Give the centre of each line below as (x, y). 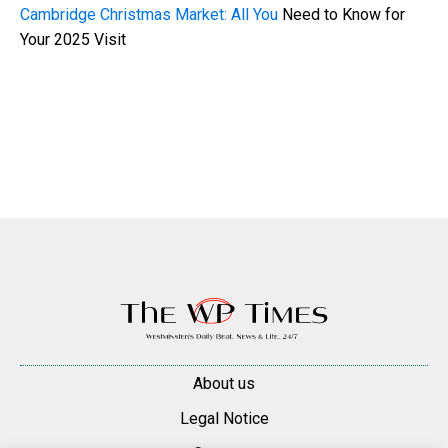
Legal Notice (224, 418)
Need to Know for (343, 14)
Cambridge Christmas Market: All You (151, 14)
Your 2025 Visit (73, 39)
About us (224, 383)
